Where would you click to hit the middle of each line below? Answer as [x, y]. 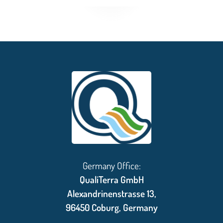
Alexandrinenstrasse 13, [111, 194]
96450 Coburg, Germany [111, 208]
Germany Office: [111, 166]
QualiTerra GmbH [111, 180]
